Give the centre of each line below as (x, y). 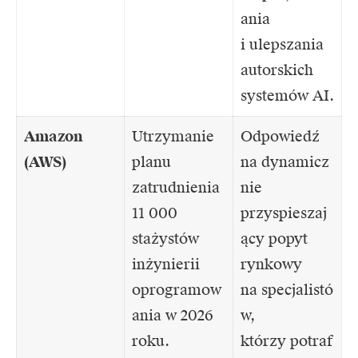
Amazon (54, 137)
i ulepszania (282, 45)
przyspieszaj (284, 213)
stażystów (165, 239)
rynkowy (271, 265)
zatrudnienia (176, 188)
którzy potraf (286, 341)
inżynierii (166, 265)
